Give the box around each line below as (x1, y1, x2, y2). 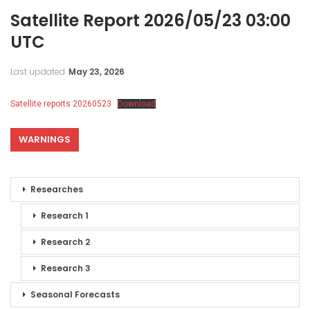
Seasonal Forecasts (30, 288, 120, 300)
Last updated (10, 65, 67, 77)
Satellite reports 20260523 (10, 98, 111, 109)
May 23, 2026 (69, 65, 125, 77)
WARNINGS (19, 132, 71, 146)
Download (118, 98, 156, 109)
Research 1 (41, 209, 89, 221)
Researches (30, 183, 83, 195)
